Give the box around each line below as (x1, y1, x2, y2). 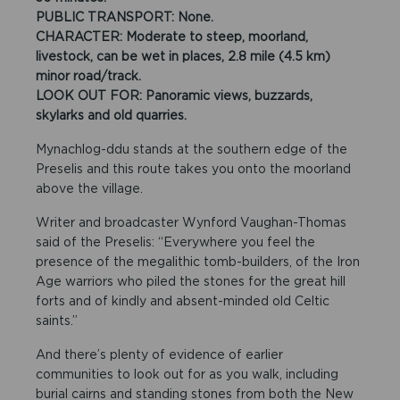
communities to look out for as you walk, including (36, 366, 339, 381)
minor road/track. (36, 68, 142, 83)
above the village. (36, 180, 144, 196)
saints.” (36, 312, 79, 328)
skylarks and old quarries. (36, 107, 187, 122)
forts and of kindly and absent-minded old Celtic (36, 293, 330, 308)
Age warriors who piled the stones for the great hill (36, 273, 346, 288)
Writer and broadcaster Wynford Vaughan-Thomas (36, 214, 347, 229)
